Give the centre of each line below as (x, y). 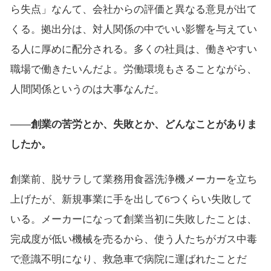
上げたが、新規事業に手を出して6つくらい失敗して (131, 199)
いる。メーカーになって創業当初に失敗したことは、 (133, 219)
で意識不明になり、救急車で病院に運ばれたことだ (128, 259)
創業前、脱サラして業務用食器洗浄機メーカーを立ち (133, 179)
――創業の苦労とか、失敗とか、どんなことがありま (133, 124)
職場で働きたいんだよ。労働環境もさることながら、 (133, 69)
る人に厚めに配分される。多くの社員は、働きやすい (133, 49)
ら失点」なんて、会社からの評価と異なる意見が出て (133, 9)
